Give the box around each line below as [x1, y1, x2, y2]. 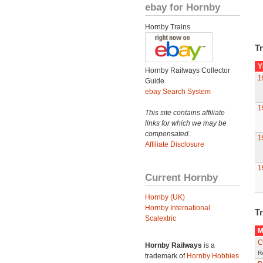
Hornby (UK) [145, 193, 185, 201]
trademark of [145, 252, 187, 260]
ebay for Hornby [145, 1, 220, 13]
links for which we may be [145, 119, 227, 127]
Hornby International [145, 204, 210, 212]
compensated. [145, 130, 190, 138]
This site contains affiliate [145, 109, 225, 117]
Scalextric [145, 214, 176, 222]
